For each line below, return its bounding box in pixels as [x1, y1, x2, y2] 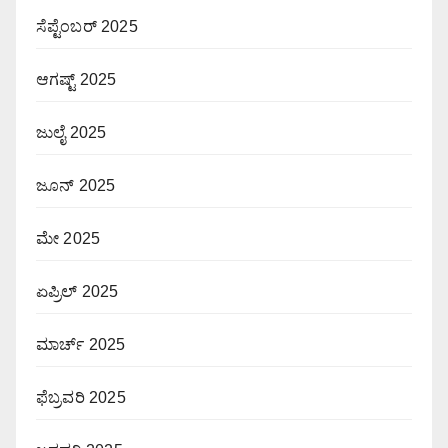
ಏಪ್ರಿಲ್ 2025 [36, 283, 119, 301]
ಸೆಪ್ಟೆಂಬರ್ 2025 [36, 18, 138, 36]
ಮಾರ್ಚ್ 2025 [36, 336, 126, 354]
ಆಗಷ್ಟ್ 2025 [36, 71, 117, 89]
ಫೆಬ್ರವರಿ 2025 [36, 389, 126, 407]
